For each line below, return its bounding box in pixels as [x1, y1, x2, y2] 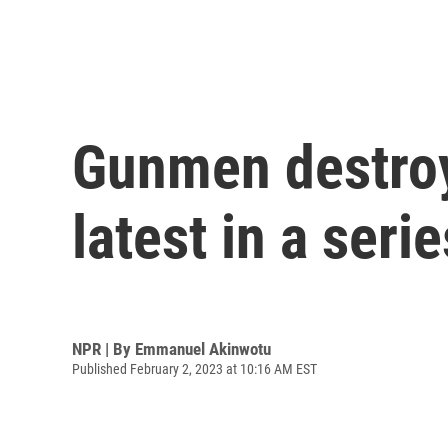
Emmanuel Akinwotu [135, 338, 271, 359]
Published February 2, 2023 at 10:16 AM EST [72, 360, 317, 377]
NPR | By [72, 338, 135, 359]
